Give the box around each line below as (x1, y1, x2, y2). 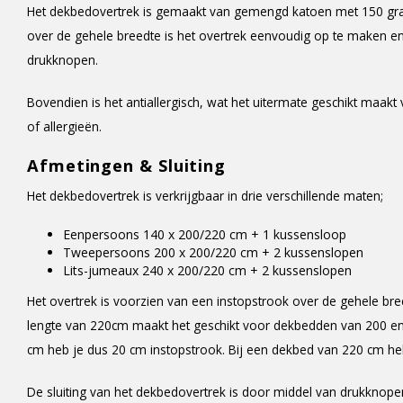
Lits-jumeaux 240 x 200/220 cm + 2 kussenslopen (63, 262, 352, 279)
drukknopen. (27, 51, 98, 68)
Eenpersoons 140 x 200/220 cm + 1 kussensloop (63, 226, 346, 243)
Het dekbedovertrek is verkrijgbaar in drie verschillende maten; (27, 187, 383, 204)
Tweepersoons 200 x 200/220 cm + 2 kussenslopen (63, 244, 363, 261)
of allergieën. (27, 118, 102, 135)
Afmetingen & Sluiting (27, 155, 227, 176)
